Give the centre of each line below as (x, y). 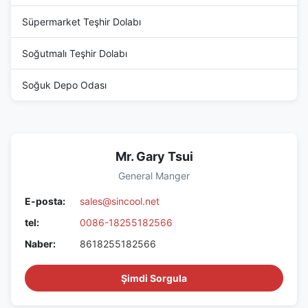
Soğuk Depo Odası (64, 85)
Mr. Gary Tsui (154, 156)
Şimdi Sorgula (154, 278)
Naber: (40, 243)
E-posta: (45, 201)
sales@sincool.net (120, 201)
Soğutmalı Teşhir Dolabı (75, 53)
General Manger (154, 175)
